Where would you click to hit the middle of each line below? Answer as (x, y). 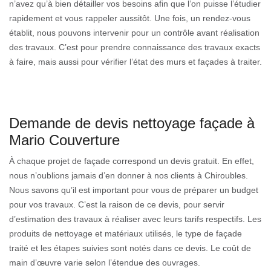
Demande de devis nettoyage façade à (132, 123)
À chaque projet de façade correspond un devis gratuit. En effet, (132, 161)
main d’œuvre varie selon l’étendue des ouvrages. (105, 262)
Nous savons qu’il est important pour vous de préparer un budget (134, 190)
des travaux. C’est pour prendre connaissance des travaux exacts (135, 47)
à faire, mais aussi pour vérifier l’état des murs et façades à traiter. (135, 61)
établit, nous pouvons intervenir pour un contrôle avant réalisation (134, 32)
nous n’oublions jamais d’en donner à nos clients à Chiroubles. (129, 175)
